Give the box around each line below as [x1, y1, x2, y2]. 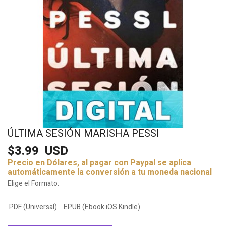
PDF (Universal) [9, 202, 57, 212]
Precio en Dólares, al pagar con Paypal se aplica [8, 157, 191, 169]
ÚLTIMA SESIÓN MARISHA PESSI [8, 126, 159, 141]
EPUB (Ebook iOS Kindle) [64, 202, 140, 212]
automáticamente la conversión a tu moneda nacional [8, 166, 212, 178]
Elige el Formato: [8, 178, 59, 189]
